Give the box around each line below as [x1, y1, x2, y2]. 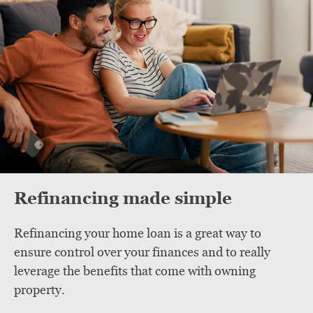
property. [14, 282, 65, 298]
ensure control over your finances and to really [14, 245, 270, 261]
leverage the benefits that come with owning [14, 263, 256, 279]
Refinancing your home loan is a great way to [14, 226, 261, 242]
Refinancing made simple [14, 187, 232, 210]
